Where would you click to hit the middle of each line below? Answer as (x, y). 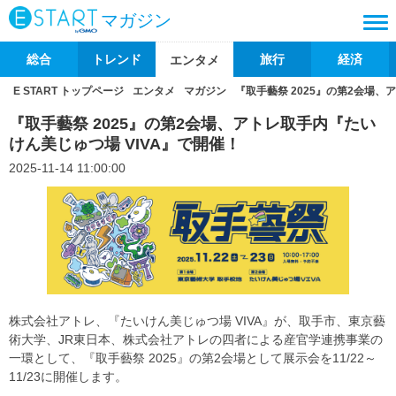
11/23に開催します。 (68, 376)
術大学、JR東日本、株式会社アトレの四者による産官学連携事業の (196, 339)
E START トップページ (69, 91)
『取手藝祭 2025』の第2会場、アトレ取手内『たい (192, 124)
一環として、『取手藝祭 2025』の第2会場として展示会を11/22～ (193, 358)
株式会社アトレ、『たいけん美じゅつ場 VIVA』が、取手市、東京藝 (197, 320)
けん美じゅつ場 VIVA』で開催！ (125, 144)
